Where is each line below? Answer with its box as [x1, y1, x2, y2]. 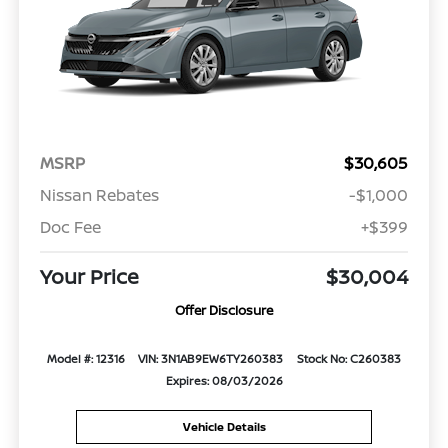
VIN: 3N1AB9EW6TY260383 [138, 351, 284, 367]
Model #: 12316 [46, 351, 125, 367]
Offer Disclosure [175, 301, 273, 320]
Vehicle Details [182, 418, 266, 434]
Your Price [39, 263, 139, 291]
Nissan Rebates [39, 184, 159, 207]
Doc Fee [39, 216, 101, 239]
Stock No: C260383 [297, 351, 402, 367]
